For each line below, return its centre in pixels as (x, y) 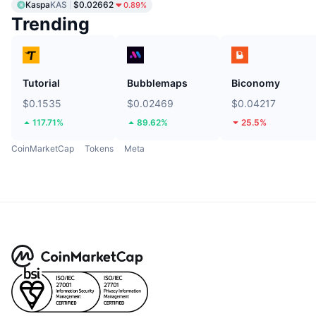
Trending (50, 24)
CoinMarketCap (43, 148)
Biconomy (256, 83)
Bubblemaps (157, 83)
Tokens (99, 148)
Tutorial (41, 83)
